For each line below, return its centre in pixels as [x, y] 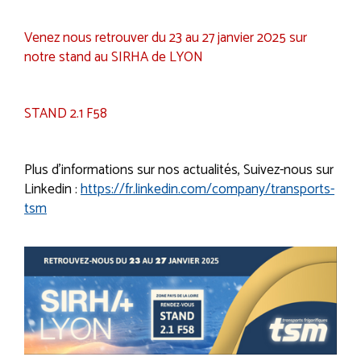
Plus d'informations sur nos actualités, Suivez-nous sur [179, 170]
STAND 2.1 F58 [66, 114]
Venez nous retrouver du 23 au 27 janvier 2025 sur [166, 38]
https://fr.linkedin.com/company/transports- [207, 189]
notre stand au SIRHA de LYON [114, 57]
